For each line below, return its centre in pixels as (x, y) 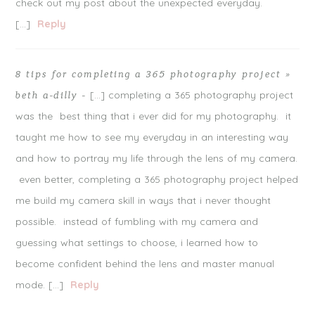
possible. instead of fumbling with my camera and (137, 221)
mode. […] (40, 284)
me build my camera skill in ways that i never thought (143, 200)
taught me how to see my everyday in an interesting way (152, 137)
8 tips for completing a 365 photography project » (153, 74)
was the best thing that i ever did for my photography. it (154, 116)
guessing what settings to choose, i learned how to (137, 242)
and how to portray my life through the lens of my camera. (157, 158)
